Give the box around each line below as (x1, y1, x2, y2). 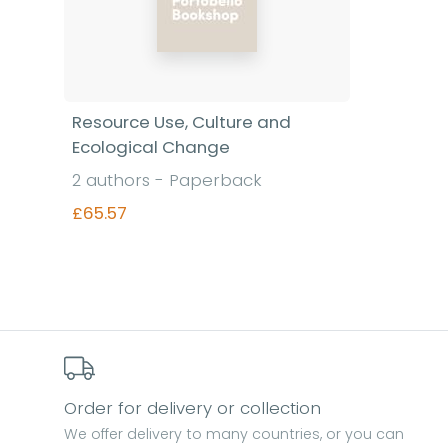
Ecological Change (72, 135, 230, 159)
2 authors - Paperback (72, 168, 262, 192)
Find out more (156, 280, 258, 301)
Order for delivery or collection (64, 396, 321, 421)
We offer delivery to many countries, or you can (64, 424, 404, 445)
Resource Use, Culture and (72, 110, 291, 134)
